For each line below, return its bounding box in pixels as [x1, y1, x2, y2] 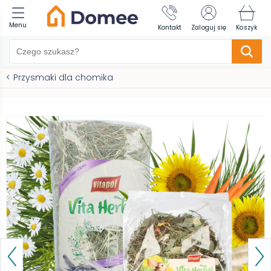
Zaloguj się [191, 23, 227, 32]
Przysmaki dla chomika [13, 71, 113, 83]
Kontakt [157, 23, 182, 32]
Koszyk [236, 23, 257, 32]
